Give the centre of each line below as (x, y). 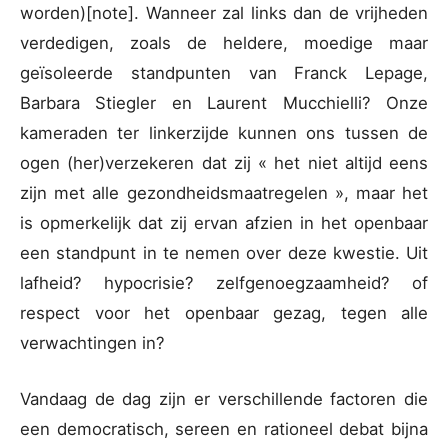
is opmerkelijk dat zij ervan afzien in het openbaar (224, 223)
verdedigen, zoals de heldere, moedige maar (224, 43)
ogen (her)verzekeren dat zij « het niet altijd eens (224, 163)
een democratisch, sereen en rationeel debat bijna (224, 428)
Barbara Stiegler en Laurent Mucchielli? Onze (224, 103)
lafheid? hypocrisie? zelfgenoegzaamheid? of (224, 283)
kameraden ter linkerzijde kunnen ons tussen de (224, 133)
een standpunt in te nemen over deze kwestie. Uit (224, 253)
